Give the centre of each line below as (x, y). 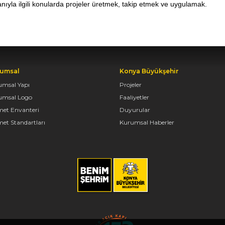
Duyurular (135, 110)
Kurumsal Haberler (147, 123)
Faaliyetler (134, 97)
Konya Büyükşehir (149, 71)
